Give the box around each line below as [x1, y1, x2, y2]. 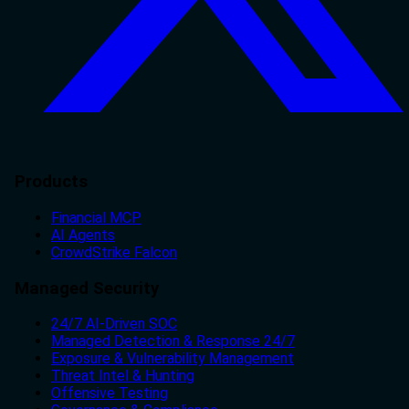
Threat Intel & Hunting [51, 367, 194, 385]
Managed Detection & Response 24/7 [51, 332, 295, 351]
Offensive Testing [51, 384, 168, 403]
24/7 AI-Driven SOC [51, 315, 177, 333]
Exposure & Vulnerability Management [51, 350, 294, 368]
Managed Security [15, 278, 159, 299]
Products [15, 172, 88, 193]
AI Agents [51, 225, 115, 244]
